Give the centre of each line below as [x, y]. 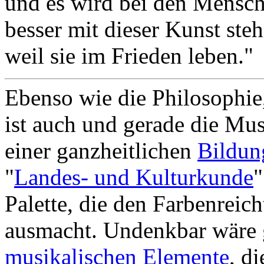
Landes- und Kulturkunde [134, 177]
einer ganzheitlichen [101, 151]
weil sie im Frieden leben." [129, 56]
